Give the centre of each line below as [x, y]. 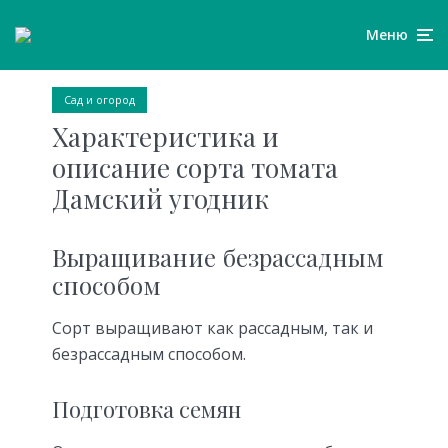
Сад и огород [99, 99]
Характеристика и [165, 136]
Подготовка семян [146, 409]
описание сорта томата [195, 167]
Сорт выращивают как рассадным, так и [212, 328]
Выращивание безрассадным [218, 256]
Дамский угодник [160, 198]
